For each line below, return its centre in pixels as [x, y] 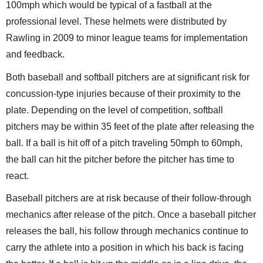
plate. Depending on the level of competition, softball [114, 110]
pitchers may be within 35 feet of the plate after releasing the [130, 126]
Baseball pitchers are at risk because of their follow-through [129, 198]
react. [18, 176]
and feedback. [35, 55]
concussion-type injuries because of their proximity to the [123, 93]
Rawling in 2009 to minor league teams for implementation [127, 38]
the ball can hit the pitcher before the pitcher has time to [120, 159]
